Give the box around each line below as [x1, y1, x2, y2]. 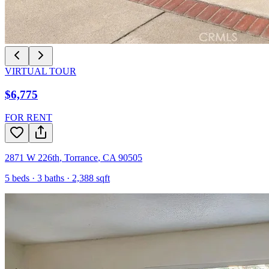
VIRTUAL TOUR [5, 65, 76, 76]
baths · [42, 173, 72, 184]
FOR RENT [5, 112, 52, 123]
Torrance [64, 153, 98, 163]
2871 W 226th [5, 153, 59, 163]
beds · [10, 173, 37, 184]
